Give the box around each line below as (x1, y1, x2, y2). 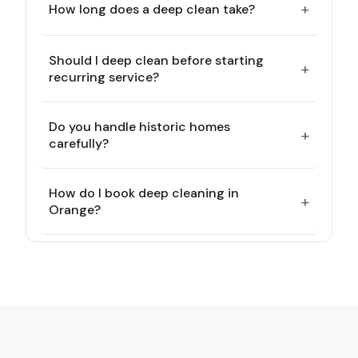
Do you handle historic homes (49, 118, 230, 135)
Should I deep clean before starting (49, 52, 264, 69)
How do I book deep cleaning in (49, 185, 239, 201)
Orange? (49, 201, 101, 218)
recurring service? (49, 69, 159, 86)
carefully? (49, 135, 109, 152)
